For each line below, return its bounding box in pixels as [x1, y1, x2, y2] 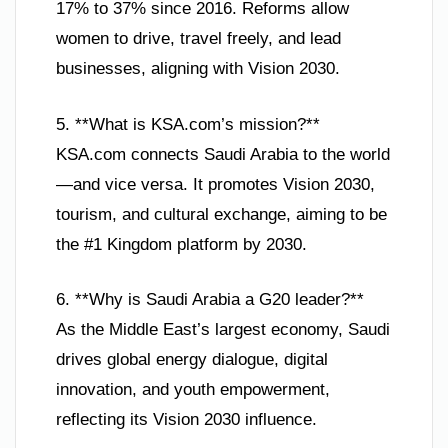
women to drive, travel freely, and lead [56, 29, 341, 49]
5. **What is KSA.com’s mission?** [56, 114, 320, 134]
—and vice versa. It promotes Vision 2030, [56, 174, 375, 194]
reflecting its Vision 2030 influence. [56, 410, 317, 430]
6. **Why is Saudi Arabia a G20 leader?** [56, 290, 364, 310]
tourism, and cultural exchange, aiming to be [56, 204, 387, 224]
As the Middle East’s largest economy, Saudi [56, 320, 390, 340]
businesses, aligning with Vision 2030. [56, 59, 340, 79]
